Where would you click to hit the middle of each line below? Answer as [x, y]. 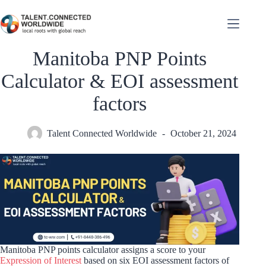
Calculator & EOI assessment [120, 81]
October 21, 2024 [203, 134]
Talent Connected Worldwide [102, 134]
